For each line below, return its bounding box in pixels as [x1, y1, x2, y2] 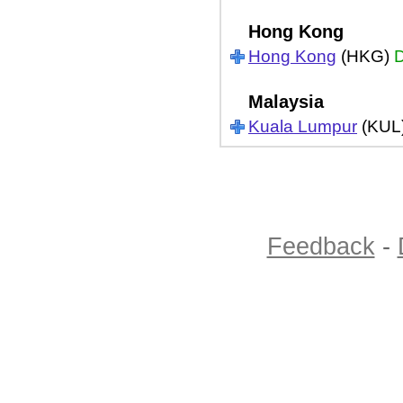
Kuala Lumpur [248, 117, 357, 136]
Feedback [266, 232, 375, 260]
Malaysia [248, 91, 324, 112]
